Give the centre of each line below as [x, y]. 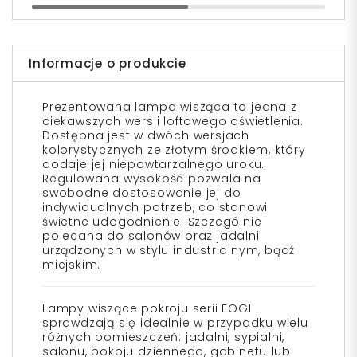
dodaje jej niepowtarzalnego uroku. [154, 165]
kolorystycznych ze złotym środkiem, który [174, 150]
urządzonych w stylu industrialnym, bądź [169, 251]
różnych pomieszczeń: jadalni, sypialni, [164, 337]
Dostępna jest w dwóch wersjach [146, 136]
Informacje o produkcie [108, 64]
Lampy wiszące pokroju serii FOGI [147, 309]
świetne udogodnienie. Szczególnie [152, 222]
